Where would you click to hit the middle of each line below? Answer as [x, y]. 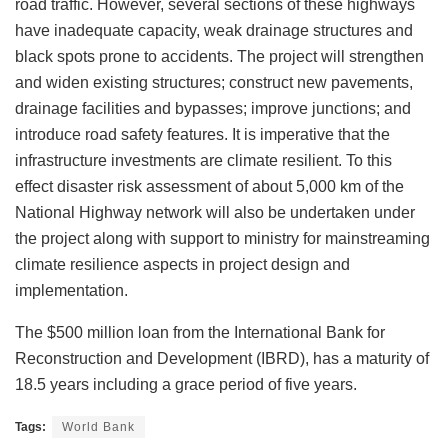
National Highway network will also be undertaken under [215, 212]
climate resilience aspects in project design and [182, 264]
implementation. [71, 290]
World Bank [98, 426]
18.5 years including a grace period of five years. [186, 384]
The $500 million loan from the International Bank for [200, 332]
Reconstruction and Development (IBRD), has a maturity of [222, 358]
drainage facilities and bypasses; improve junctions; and [213, 108]
